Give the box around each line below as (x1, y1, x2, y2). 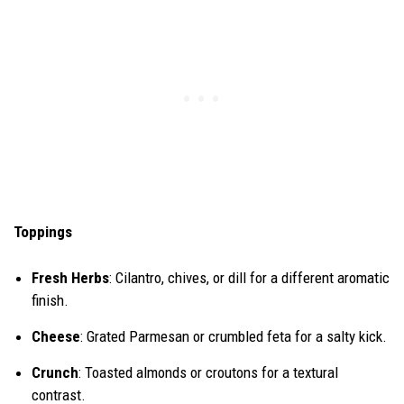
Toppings (14, 223, 72, 242)
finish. (32, 290, 69, 309)
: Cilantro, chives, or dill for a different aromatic (109, 268, 390, 287)
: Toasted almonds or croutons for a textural (78, 363, 338, 381)
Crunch (32, 363, 78, 381)
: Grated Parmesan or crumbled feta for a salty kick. (80, 326, 387, 345)
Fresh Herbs (32, 268, 109, 287)
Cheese (32, 326, 80, 345)
